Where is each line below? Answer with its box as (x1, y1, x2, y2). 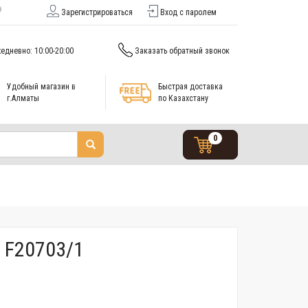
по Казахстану (157, 93, 208, 103)
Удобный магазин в (6, 81, 76, 91)
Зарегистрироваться (61, 8, 133, 17)
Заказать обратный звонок (134, 46, 230, 56)
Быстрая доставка (157, 81, 223, 91)
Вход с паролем (160, 8, 217, 17)
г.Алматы (6, 93, 39, 103)
